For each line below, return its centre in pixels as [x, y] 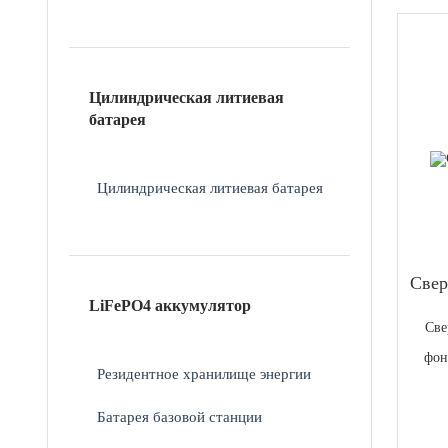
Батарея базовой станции [180, 416]
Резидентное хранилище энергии [204, 373]
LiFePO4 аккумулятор [170, 305]
